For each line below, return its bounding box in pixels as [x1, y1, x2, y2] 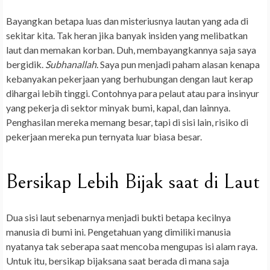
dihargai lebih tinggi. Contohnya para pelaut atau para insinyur [6, 87, 259, 99]
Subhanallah [45, 58, 96, 71]
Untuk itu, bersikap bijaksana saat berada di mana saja [6, 255, 229, 267]
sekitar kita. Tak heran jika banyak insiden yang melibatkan [6, 30, 248, 42]
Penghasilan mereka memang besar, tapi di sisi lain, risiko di [6, 116, 248, 128]
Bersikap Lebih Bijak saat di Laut [6, 169, 260, 195]
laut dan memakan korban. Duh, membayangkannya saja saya [6, 44, 256, 56]
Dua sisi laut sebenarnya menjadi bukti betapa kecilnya [6, 212, 231, 224]
